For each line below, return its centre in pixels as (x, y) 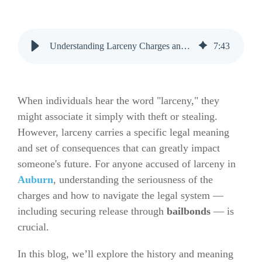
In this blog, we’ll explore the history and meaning (125, 254)
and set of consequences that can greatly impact (119, 148)
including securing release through (92, 211)
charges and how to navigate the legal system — (120, 195)
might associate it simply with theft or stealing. (118, 116)
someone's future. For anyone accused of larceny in (127, 164)
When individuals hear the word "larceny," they (118, 101)
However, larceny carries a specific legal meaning (123, 132)
